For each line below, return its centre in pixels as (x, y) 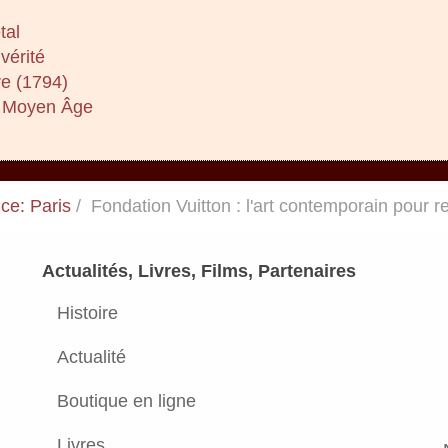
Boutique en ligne (127, 401)
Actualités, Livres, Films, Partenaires (199, 271)
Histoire (88, 313)
